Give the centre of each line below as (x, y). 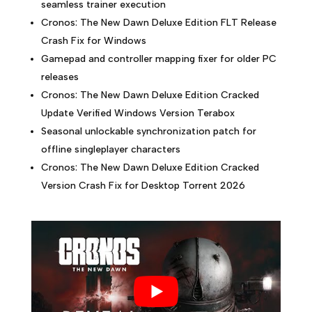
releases (60, 77)
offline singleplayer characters (110, 149)
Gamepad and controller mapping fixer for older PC (158, 59)
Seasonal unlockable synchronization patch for (148, 131)
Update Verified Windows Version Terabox (138, 113)
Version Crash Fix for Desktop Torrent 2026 (143, 186)
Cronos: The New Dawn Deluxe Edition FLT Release (158, 23)
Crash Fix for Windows (93, 41)
